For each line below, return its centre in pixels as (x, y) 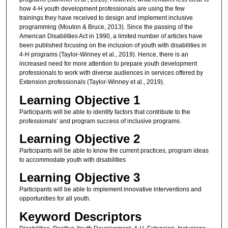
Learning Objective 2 (79, 139)
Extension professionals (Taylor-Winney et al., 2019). (92, 82)
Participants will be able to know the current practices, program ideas (114, 151)
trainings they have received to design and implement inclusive (106, 18)
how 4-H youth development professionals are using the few (102, 9)
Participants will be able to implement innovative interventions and (110, 190)
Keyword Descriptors (80, 216)
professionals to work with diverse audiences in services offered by (111, 73)
